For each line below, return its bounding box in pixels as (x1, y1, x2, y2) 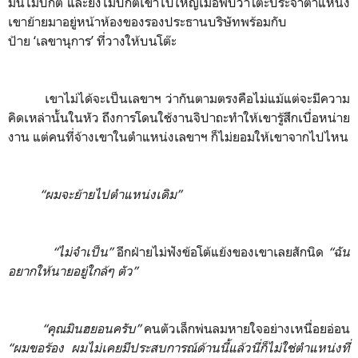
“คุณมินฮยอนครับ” (42, 320, 145, 336)
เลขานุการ (36, 33, 91, 49)
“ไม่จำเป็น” (52, 244, 117, 260)
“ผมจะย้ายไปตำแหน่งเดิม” (40, 186, 181, 202)
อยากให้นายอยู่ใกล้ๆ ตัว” (8, 263, 137, 279)
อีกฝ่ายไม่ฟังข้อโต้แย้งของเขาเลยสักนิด (117, 244, 329, 260)
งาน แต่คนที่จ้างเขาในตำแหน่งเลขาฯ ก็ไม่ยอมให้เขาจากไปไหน (8, 129, 348, 145)
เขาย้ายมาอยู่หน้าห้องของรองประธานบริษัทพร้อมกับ (8, 14, 287, 30)
